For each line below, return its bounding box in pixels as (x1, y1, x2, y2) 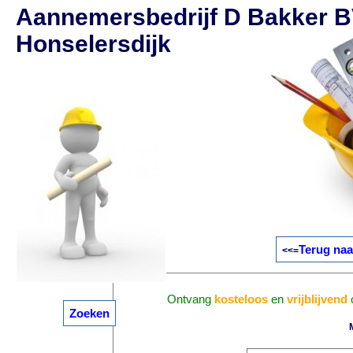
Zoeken (69, 307, 110, 320)
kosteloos (214, 292, 269, 306)
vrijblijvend (287, 292, 348, 306)
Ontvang (167, 292, 215, 306)
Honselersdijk (16, 31, 171, 57)
